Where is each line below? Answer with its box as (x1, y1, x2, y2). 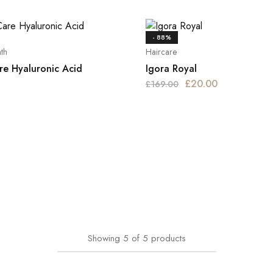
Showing (87, 232, 120, 245)
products (151, 232, 186, 245)
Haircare (146, 46, 177, 58)
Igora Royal (146, 62, 197, 76)
